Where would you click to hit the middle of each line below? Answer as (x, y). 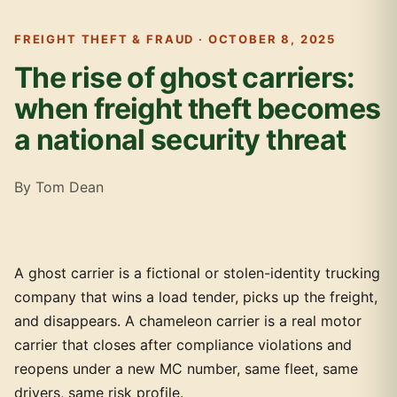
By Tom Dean (59, 187)
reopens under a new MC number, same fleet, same (186, 369)
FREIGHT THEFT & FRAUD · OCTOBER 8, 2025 (175, 39)
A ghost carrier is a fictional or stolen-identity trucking (197, 273)
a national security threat (180, 140)
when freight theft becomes (198, 109)
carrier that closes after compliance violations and (183, 345)
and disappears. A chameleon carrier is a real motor (188, 321)
